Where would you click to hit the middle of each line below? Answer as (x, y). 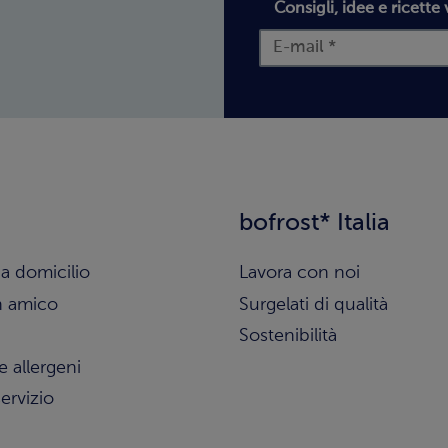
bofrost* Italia (314, 222)
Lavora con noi (299, 272)
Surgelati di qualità (313, 304)
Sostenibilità (288, 336)
